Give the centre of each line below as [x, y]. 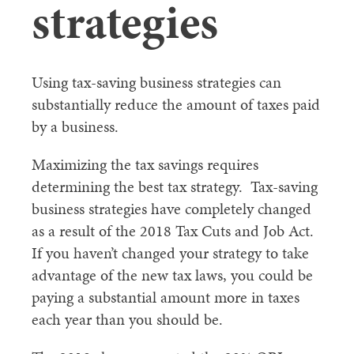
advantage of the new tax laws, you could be [172, 275]
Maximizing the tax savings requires [145, 164]
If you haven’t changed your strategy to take [170, 253]
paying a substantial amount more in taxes [166, 297]
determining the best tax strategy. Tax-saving [175, 186]
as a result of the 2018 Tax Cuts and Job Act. [175, 231]
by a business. [75, 126]
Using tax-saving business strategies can [156, 82]
